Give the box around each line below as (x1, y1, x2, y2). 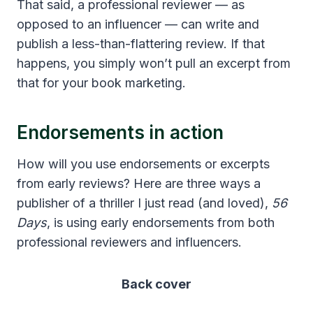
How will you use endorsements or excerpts (17, 156, 270, 172)
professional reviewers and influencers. (17, 235, 242, 250)
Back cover (122, 277, 191, 292)
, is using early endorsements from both (47, 215, 275, 231)
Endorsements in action (17, 122, 224, 144)
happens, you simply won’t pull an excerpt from (17, 56, 291, 71)
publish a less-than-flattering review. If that (17, 36, 265, 52)
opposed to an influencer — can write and (17, 17, 259, 32)
